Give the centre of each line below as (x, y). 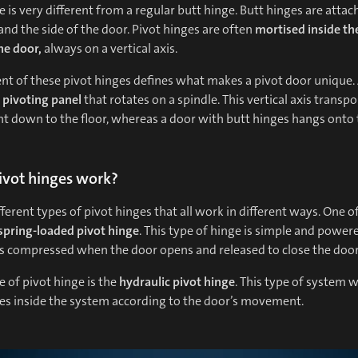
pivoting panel (42, 100)
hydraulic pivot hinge (177, 282)
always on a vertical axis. (109, 49)
